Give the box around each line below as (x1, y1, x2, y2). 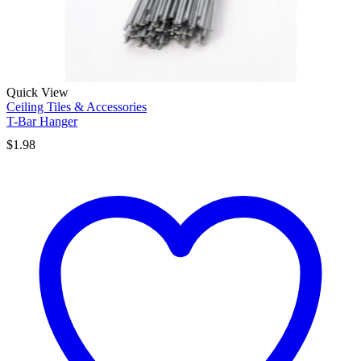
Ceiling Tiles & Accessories (6, 99, 147, 114)
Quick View (6, 85, 68, 99)
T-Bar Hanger (6, 114, 77, 128)
